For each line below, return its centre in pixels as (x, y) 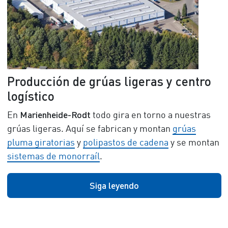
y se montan (194, 143)
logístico (31, 95)
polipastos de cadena (125, 143)
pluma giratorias (41, 143)
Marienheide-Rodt (55, 114)
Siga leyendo (114, 185)
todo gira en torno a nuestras (150, 115)
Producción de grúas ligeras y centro (109, 81)
